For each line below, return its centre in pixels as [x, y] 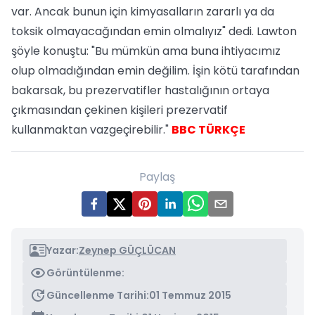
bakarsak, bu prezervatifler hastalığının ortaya [140, 90]
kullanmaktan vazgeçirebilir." [91, 130]
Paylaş [157, 177]
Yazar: [63, 250]
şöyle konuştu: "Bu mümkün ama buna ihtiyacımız [146, 51]
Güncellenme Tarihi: [98, 295]
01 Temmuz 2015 [190, 295]
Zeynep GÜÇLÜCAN [127, 250]
